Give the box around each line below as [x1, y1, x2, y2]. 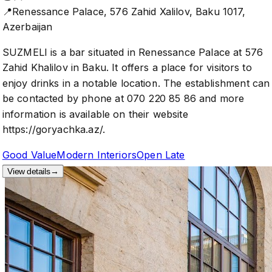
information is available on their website [2, 107, 188, 120]
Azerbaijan [2, 20, 53, 33]
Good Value [2, 148, 57, 161]
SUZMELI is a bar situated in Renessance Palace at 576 [2, 46, 263, 58]
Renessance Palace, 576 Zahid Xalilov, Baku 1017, [12, 5, 246, 18]
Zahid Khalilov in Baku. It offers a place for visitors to [2, 61, 252, 74]
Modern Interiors [56, 148, 137, 161]
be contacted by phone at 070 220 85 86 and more [2, 92, 245, 105]
